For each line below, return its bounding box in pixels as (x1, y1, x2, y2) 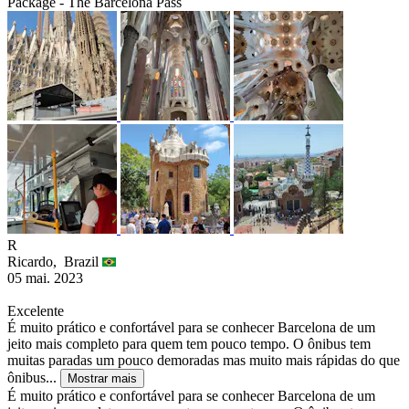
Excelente (7, 303, 64, 320)
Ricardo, (7, 254, 64, 270)
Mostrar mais (68, 372, 137, 386)
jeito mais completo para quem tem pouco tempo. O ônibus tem (7, 336, 371, 352)
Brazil (64, 254, 102, 270)
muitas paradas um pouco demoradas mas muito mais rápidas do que (7, 352, 400, 369)
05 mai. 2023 (7, 270, 83, 287)
